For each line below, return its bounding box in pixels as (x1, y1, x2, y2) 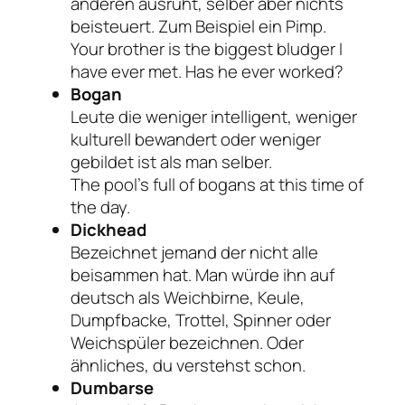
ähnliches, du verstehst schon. (71, 353, 306, 377)
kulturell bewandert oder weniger (71, 127, 321, 151)
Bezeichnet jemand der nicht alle (71, 240, 318, 264)
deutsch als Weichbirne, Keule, (71, 285, 305, 309)
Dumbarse (71, 375, 154, 400)
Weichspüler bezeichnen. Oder (71, 330, 304, 354)
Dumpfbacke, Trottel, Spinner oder (71, 307, 331, 332)
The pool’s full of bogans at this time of (71, 172, 363, 196)
